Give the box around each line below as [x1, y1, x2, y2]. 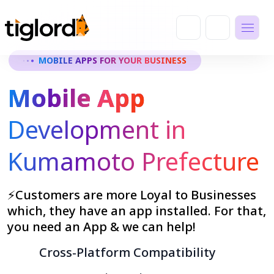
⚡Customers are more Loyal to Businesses [7, 187, 256, 203]
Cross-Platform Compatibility [39, 244, 216, 261]
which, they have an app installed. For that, [7, 202, 266, 219]
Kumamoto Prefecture [7, 144, 259, 178]
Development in [7, 113, 186, 146]
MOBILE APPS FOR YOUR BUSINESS [39, 54, 187, 66]
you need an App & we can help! [7, 218, 196, 235]
